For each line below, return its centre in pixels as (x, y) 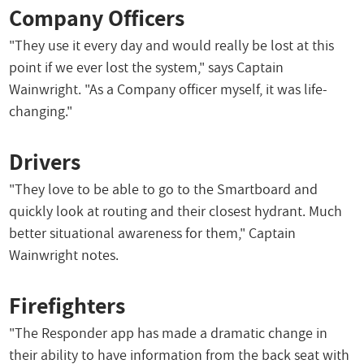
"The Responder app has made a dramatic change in (169, 333)
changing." (41, 111)
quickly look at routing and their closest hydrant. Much (176, 211)
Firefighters (67, 305)
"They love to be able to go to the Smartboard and (164, 189)
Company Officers (97, 17)
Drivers (45, 161)
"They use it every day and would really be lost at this (172, 45)
